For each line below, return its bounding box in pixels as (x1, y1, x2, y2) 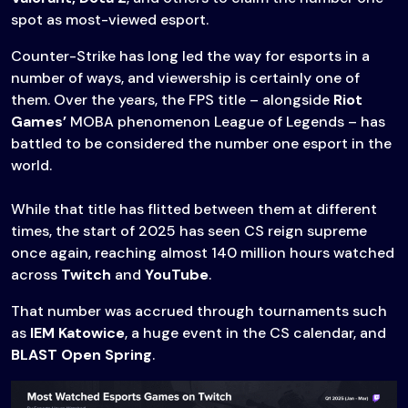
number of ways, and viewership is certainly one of (11, 68, 360, 88)
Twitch (61, 265, 111, 285)
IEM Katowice (30, 323, 125, 343)
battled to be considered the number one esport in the (11, 134, 392, 154)
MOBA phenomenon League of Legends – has (66, 112, 385, 132)
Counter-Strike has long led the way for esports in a (11, 46, 370, 66)
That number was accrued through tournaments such (11, 301, 387, 321)
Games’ (11, 112, 66, 132)
